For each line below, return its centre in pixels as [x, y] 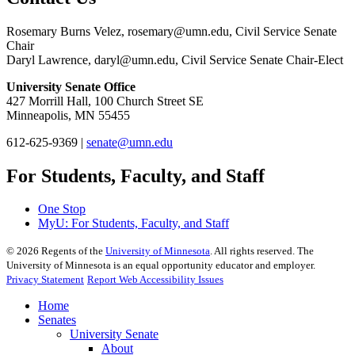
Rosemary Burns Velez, [67, 31]
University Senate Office [71, 86]
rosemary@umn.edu [178, 31]
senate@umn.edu [130, 142]
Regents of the [72, 251]
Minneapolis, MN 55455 [68, 115]
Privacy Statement [45, 280]
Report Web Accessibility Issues [155, 280]
